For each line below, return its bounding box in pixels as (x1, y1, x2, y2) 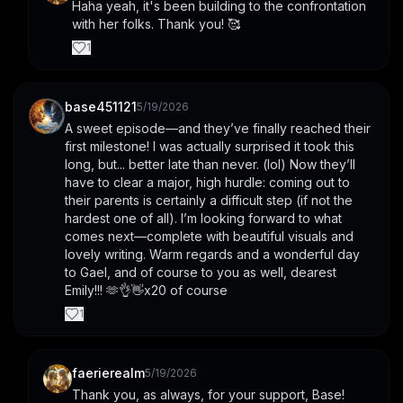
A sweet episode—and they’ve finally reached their (65, 121, 371, 137)
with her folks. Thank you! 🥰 (72, 16, 240, 32)
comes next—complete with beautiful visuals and (65, 228, 354, 245)
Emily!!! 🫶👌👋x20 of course (65, 282, 228, 299)
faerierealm (72, 365, 145, 381)
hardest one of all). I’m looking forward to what (65, 210, 342, 227)
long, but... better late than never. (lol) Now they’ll (65, 157, 355, 173)
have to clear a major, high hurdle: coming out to (65, 175, 350, 191)
